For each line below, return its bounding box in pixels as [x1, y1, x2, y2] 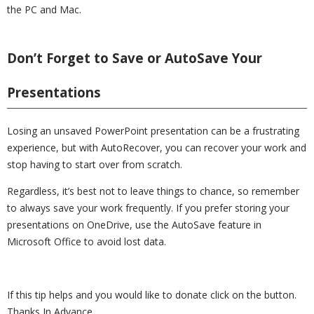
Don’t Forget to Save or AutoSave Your [7, 49, 262, 67]
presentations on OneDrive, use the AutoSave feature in [7, 218, 261, 232]
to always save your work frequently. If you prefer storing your [7, 201, 289, 215]
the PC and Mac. [7, 3, 81, 17]
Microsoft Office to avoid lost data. [7, 235, 166, 249]
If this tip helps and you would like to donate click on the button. [7, 288, 296, 302]
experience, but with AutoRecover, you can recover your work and [7, 141, 306, 155]
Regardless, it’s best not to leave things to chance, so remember [7, 184, 299, 198]
